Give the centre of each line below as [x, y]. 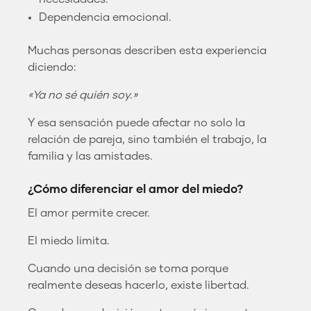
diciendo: [52, 67]
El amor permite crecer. [89, 213]
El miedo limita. [69, 241]
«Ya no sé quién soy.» [83, 95]
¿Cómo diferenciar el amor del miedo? [136, 190]
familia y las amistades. [90, 156]
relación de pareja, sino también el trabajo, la [147, 139]
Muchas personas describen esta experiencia [147, 50]
